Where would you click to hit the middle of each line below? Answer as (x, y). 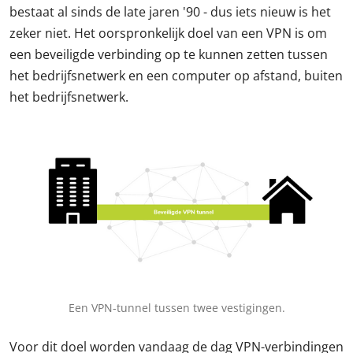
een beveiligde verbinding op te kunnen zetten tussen (169, 55)
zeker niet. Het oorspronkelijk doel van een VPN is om (168, 33)
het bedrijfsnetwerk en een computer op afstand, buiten (176, 76)
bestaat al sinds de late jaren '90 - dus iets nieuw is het (170, 12)
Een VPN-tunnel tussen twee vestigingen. (176, 307)
